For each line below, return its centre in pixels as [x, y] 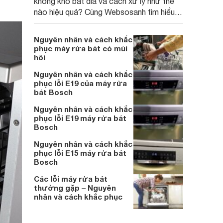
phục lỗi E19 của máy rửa [80, 83]
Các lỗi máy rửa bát [71, 179]
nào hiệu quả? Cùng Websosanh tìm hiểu [104, 12]
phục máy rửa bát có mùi [81, 48]
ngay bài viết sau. [64, 23]
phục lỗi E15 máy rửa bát [80, 153]
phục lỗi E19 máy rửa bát [80, 118]
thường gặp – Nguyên [75, 188]
